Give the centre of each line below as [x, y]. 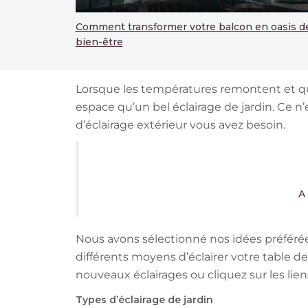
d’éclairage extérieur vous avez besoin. [181, 125]
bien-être [99, 42]
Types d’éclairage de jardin [144, 300]
